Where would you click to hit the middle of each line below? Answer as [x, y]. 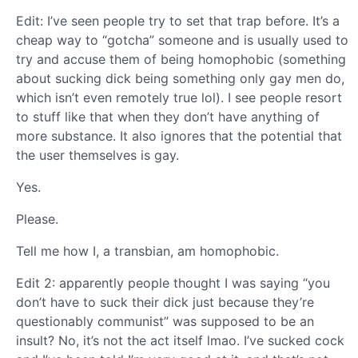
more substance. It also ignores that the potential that [179, 136]
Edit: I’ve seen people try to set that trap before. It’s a [178, 21]
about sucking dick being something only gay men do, [180, 79]
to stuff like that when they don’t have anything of [168, 117]
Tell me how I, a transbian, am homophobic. [147, 251]
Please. [37, 219]
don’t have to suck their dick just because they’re [165, 302]
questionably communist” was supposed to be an [165, 322]
